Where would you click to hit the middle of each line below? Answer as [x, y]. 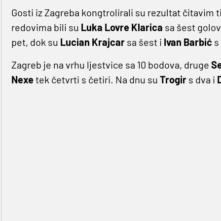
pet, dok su [36, 42]
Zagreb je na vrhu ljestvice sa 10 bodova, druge [111, 65]
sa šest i [145, 42]
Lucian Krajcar [93, 42]
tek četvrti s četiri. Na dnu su [96, 80]
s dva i [203, 80]
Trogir [174, 80]
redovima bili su [46, 27]
